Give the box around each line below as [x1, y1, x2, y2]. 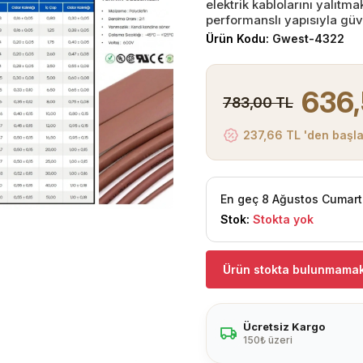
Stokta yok [253, 212, 314, 226]
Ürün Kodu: [206, 32, 272, 45]
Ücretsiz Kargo [243, 320, 325, 333]
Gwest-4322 [272, 32, 344, 45]
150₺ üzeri [243, 334, 293, 346]
